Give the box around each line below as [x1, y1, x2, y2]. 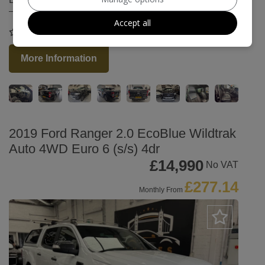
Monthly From [139, 185, 183, 194]
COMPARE [20, 27, 63, 37]
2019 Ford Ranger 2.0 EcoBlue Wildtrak [9, 125, 236, 141]
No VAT [206, 160, 238, 170]
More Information [21, 53, 97, 63]
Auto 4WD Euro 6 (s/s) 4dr [9, 141, 160, 156]
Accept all [114, 17, 151, 28]
